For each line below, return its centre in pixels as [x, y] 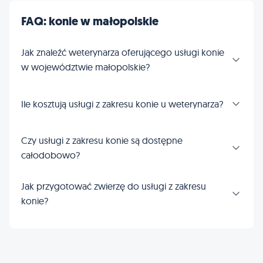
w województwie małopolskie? [85, 67]
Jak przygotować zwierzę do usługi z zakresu [114, 186]
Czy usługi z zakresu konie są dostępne [102, 140]
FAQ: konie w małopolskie [90, 21]
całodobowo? [50, 155]
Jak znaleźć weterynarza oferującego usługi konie [123, 52]
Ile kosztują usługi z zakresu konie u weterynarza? [122, 104]
